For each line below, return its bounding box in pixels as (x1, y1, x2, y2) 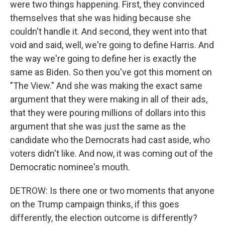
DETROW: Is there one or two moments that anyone (10, 185, 214, 196)
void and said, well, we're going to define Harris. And (10, 40, 214, 50)
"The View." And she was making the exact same (10, 80, 202, 91)
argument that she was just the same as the (10, 121, 186, 132)
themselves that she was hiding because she (10, 13, 191, 23)
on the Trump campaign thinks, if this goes (10, 199, 179, 209)
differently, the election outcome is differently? (10, 212, 197, 223)
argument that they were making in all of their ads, (10, 94, 207, 104)
